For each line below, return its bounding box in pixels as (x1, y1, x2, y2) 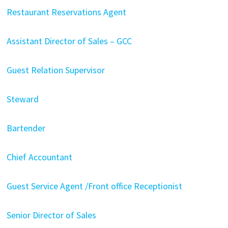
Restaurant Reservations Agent (6, 6, 126, 18)
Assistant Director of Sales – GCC (6, 35, 132, 47)
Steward (6, 93, 39, 105)
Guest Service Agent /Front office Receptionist (6, 180, 182, 192)
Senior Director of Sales (6, 209, 96, 221)
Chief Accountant (6, 151, 72, 163)
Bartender (6, 122, 45, 134)
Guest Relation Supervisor (6, 64, 105, 76)
